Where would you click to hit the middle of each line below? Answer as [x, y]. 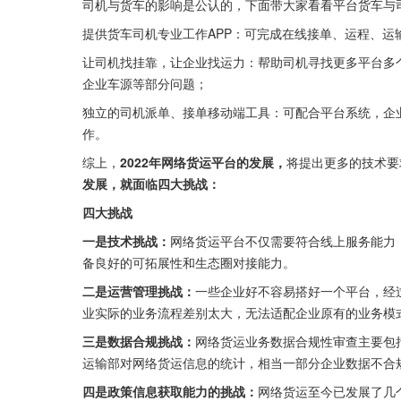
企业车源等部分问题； [145, 83]
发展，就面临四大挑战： [151, 183]
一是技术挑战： [126, 241]
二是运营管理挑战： [139, 291]
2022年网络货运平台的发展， [203, 162]
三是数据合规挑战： [139, 341]
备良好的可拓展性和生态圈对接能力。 [189, 262]
